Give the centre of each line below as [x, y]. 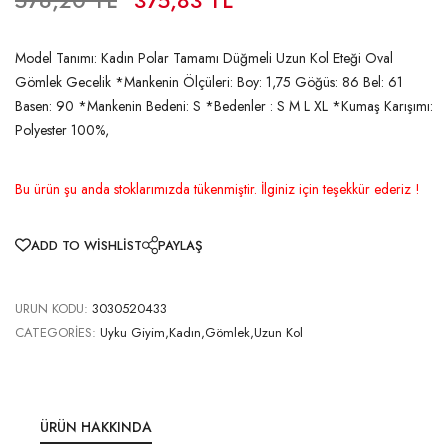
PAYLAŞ [180, 245]
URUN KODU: [51, 308]
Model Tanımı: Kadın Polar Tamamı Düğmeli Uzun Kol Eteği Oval [204, 57]
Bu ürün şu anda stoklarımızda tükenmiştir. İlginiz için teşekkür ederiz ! [217, 188]
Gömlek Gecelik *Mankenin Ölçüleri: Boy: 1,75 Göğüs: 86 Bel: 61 [209, 81]
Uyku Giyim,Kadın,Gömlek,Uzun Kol [201, 332]
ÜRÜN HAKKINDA [96, 426]
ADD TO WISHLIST [86, 245]
